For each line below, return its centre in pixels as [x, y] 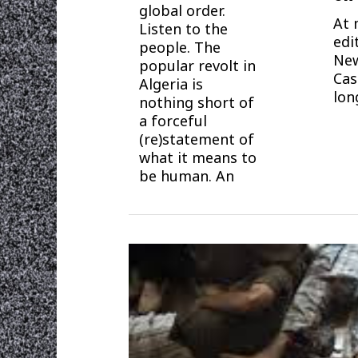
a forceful [173, 121]
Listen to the [184, 29]
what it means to [198, 158]
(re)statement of [197, 139]
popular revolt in [198, 66]
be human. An [187, 176]
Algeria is [171, 84]
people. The [180, 48]
